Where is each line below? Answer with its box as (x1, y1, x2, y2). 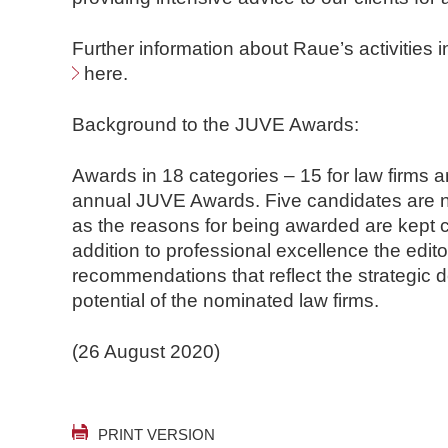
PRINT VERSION (98, 426, 215, 443)
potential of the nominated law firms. (72, 290, 379, 311)
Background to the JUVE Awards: (72, 114, 359, 135)
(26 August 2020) (72, 341, 220, 362)
